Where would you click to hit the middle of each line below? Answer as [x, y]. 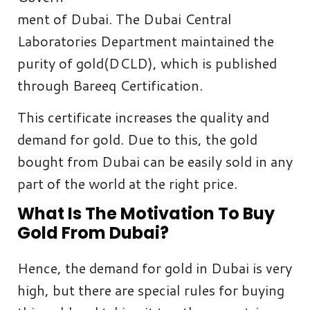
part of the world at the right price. [127, 183]
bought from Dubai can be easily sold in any [155, 161]
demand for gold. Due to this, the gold [137, 139]
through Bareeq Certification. [110, 85]
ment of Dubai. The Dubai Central [125, 18]
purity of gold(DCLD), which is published [147, 63]
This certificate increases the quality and [143, 117]
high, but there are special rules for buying [151, 290]
